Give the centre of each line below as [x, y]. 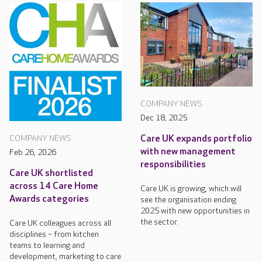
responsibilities [173, 164]
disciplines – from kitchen [54, 235]
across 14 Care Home [54, 187]
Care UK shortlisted [51, 174]
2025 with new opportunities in [195, 211]
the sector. [159, 222]
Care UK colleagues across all [60, 223]
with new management [188, 151]
